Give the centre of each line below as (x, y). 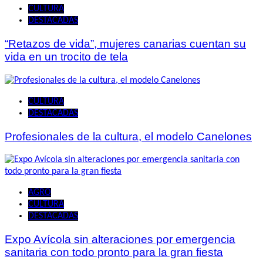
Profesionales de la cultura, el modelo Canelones (128, 136)
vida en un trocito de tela (66, 57)
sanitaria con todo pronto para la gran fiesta (114, 252)
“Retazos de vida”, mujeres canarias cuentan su (125, 44)
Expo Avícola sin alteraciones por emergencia (120, 240)
